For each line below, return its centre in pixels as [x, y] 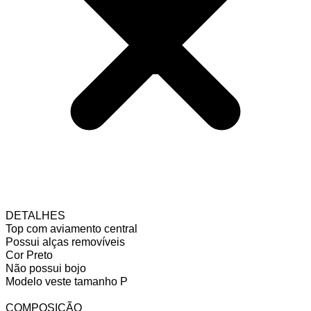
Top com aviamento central [72, 228]
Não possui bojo [46, 268]
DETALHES [35, 215]
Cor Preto [29, 255]
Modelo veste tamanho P [67, 281]
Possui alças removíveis [67, 242]
